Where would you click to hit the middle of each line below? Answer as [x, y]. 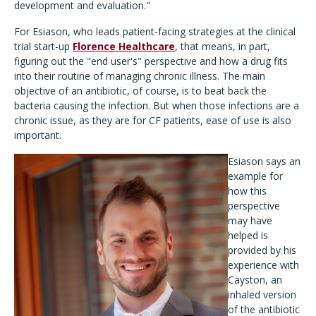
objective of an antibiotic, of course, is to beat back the [140, 91]
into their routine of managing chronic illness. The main [140, 76]
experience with [263, 265]
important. [38, 135]
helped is [248, 236]
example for [255, 176]
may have [250, 221]
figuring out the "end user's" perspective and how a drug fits [151, 61]
